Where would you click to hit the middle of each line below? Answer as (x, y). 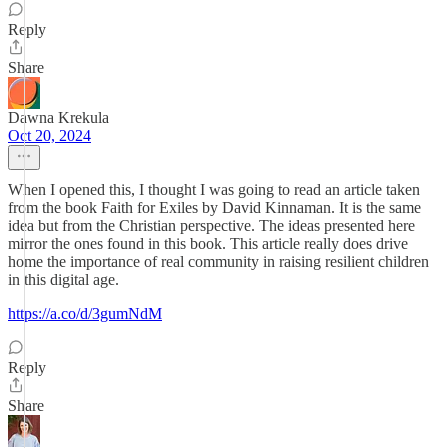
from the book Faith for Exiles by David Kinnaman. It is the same (214, 207)
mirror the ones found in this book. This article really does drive (208, 243)
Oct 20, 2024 (49, 135)
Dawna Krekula (58, 117)
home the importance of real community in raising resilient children (218, 261)
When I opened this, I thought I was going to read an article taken (214, 189)
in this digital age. (63, 279)
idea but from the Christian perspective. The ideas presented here (211, 225)
